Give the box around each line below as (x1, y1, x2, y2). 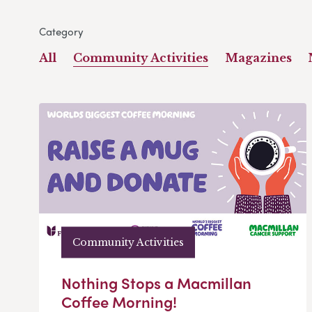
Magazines (225, 51, 292, 65)
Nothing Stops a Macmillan (61, 272, 251, 295)
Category (39, 24, 84, 40)
